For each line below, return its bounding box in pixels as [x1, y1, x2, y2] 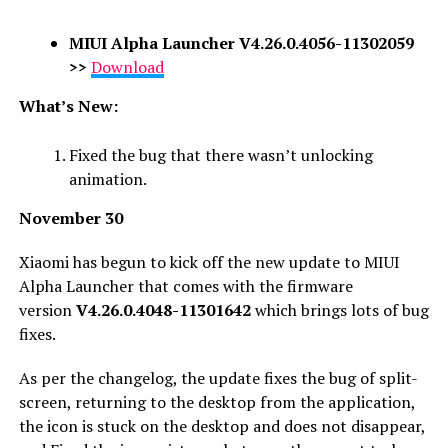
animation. [68, 167, 147, 190]
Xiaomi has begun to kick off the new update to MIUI [18, 250, 400, 273]
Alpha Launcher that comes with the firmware [18, 274, 353, 297]
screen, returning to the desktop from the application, [18, 390, 415, 413]
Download [90, 55, 164, 78]
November [18, 206, 101, 229]
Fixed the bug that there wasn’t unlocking [68, 143, 373, 166]
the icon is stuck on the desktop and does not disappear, [18, 414, 425, 437]
